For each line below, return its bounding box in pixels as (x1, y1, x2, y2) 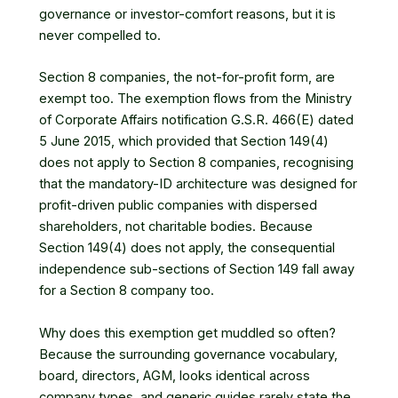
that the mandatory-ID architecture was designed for (39, 176, 357, 193)
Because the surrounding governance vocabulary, (39, 346, 338, 362)
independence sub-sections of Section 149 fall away (39, 261, 354, 278)
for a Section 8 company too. (39, 283, 214, 299)
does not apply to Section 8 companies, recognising (39, 155, 354, 171)
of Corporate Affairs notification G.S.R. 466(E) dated (39, 112, 354, 129)
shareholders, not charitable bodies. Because (39, 219, 313, 235)
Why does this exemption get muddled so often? (39, 324, 336, 341)
